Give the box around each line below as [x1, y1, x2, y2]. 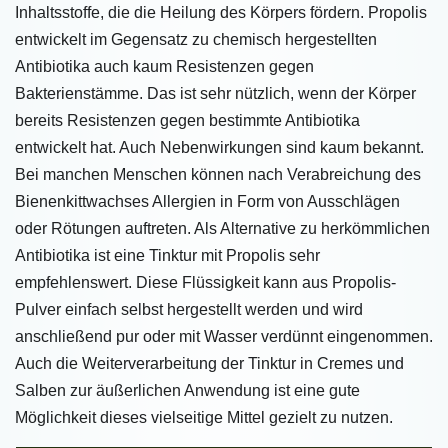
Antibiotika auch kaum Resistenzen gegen [15, 58, 314, 75]
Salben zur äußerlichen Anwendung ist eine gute [15, 382, 360, 399]
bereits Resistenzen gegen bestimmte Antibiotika [15, 112, 360, 129]
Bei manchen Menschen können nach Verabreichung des [15, 166, 421, 183]
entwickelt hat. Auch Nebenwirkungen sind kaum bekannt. [15, 139, 424, 156]
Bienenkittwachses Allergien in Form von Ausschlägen [15, 193, 400, 210]
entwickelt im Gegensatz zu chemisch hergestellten [15, 31, 377, 48]
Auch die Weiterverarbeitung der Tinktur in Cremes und [15, 355, 404, 372]
